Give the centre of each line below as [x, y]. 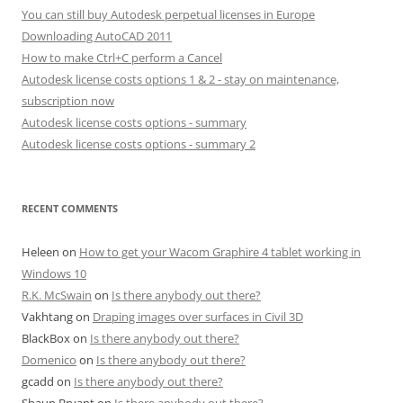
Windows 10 [54, 273]
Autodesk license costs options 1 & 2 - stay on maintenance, [180, 79]
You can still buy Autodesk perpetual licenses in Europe [168, 14]
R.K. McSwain [57, 295]
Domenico [49, 360]
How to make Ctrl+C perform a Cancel [122, 58]
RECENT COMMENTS [70, 208]
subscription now [68, 101]
